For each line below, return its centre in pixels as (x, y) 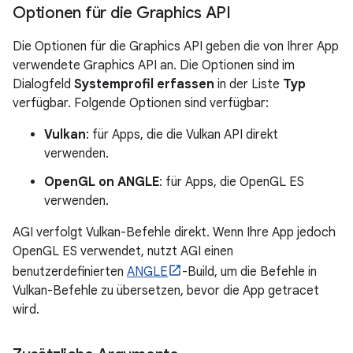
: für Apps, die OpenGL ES (232, 182)
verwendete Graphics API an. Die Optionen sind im (154, 65)
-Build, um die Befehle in (249, 272)
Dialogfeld (43, 84)
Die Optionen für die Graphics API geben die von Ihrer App (176, 46)
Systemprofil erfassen (144, 84)
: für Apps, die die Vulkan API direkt (182, 135)
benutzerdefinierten (70, 272)
